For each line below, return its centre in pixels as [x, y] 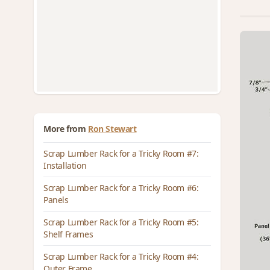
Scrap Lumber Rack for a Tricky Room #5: [121, 222]
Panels [56, 200]
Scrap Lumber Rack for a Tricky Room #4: [121, 256]
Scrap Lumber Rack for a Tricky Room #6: [121, 188]
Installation [65, 165]
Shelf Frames [68, 234]
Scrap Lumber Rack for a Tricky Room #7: [121, 153]
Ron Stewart [112, 129]
